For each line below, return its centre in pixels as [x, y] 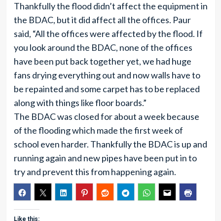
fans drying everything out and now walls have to [107, 75]
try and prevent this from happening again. [95, 172]
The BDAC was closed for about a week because [106, 116]
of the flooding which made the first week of [98, 130]
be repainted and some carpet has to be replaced [107, 89]
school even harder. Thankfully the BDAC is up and [110, 144]
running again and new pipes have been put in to [105, 158]
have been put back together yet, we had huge [102, 61]
